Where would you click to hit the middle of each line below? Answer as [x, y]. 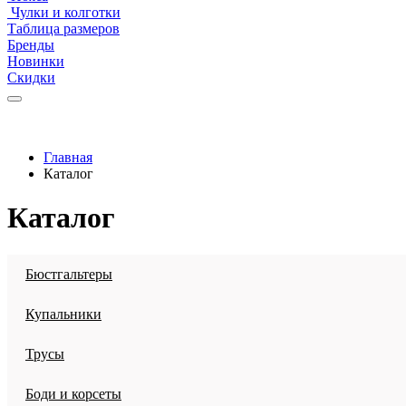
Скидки [31, 77]
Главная [68, 157]
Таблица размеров [63, 29]
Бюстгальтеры [69, 274]
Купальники [63, 314]
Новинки [36, 61]
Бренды [31, 45]
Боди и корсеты [73, 393]
